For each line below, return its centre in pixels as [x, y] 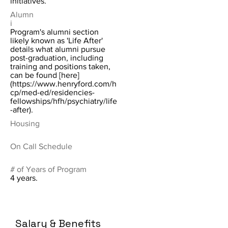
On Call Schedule [41, 146]
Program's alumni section [54, 32]
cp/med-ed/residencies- [52, 92]
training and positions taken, [60, 66]
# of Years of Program [48, 169]
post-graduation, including [57, 58]
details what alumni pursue [58, 49]
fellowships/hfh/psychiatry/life [64, 101]
